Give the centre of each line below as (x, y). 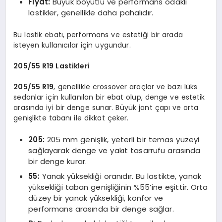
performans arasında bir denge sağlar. (101, 209)
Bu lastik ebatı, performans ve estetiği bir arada (98, 34)
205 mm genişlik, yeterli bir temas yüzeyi (122, 140)
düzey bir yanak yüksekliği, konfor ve (96, 198)
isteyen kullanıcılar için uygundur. (72, 45)
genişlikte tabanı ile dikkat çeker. (71, 118)
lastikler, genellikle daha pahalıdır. (91, 13)
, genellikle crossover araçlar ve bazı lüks (126, 86)
